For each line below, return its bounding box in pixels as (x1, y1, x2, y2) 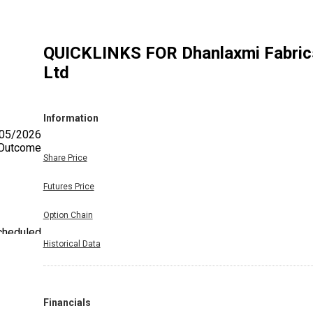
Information (43, 112, 99, 124)
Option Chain (43, 210, 93, 220)
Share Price (43, 152, 87, 163)
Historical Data (43, 238, 101, 249)
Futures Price (43, 181, 94, 191)
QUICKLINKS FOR (43, 43, 182, 63)
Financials (43, 296, 91, 308)
